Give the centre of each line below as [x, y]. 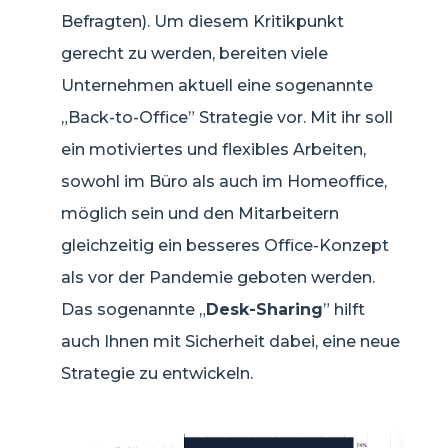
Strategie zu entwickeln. [157, 373]
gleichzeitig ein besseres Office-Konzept [225, 245]
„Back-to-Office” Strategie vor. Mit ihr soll [227, 117]
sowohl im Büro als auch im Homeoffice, [224, 181]
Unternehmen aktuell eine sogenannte [217, 85]
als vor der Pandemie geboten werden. [218, 277]
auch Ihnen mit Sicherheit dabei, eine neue [230, 341]
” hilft [344, 309]
